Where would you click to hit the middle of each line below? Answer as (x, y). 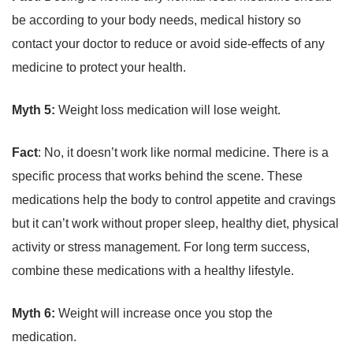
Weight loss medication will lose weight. (169, 110)
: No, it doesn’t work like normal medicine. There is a (183, 153)
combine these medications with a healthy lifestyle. (154, 271)
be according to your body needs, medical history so (156, 20)
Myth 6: (35, 314)
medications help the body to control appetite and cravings (174, 200)
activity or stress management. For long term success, (161, 247)
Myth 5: (33, 110)
